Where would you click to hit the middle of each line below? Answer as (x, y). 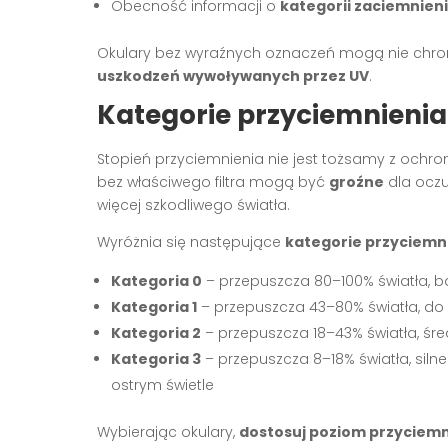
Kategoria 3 (156, 358)
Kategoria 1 (154, 306)
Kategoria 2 (156, 332)
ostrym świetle (162, 384)
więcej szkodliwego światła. (193, 204)
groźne (356, 181)
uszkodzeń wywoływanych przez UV (233, 75)
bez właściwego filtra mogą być (213, 181)
